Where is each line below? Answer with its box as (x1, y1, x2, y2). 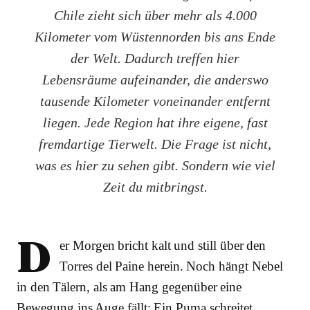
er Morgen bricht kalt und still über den (60, 237, 266, 253)
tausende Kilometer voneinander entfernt (39, 93, 271, 109)
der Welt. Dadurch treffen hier (71, 50, 239, 66)
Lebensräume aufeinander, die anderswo (42, 71, 268, 87)
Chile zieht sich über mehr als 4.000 (53, 7, 257, 23)
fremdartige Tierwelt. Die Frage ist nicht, (39, 136, 271, 152)
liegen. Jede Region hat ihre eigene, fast (42, 114, 268, 130)
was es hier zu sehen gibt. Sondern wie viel (35, 157, 275, 173)
